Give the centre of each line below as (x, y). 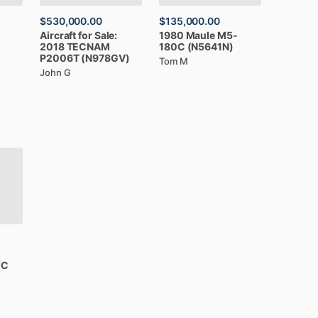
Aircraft (58, 35)
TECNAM (88, 46)
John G (55, 72)
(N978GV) (105, 57)
